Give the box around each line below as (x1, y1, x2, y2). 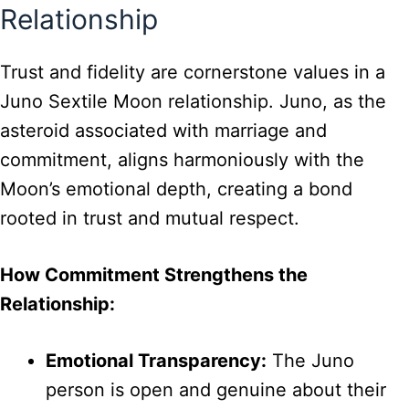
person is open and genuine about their (46, 379, 386, 402)
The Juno (267, 350, 354, 372)
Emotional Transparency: (46, 350, 267, 372)
